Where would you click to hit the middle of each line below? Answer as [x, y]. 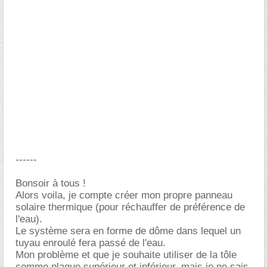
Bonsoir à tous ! [51, 183]
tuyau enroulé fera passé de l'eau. [91, 243]
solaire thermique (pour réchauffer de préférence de [130, 207]
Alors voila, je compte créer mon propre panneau [124, 195]
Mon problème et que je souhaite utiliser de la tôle [126, 255]
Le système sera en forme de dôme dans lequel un [128, 231]
